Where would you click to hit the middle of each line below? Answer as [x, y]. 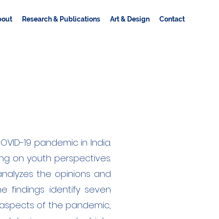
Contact [172, 19]
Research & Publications [61, 19]
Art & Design [130, 19]
